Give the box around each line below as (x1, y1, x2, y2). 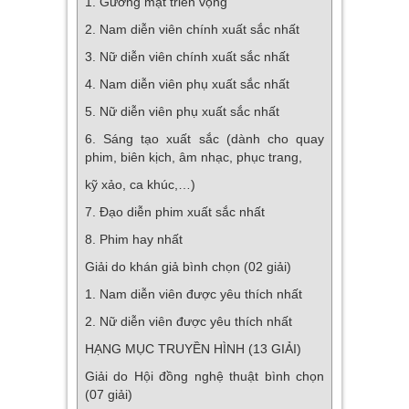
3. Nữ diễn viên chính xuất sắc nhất (85, 48, 289, 64)
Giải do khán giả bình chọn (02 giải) (85, 258, 291, 274)
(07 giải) (85, 386, 132, 402)
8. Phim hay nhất (85, 231, 183, 246)
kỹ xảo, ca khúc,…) (85, 176, 195, 192)
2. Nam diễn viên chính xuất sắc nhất (85, 21, 299, 37)
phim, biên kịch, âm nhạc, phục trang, (85, 149, 306, 164)
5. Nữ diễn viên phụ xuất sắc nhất (85, 103, 279, 119)
